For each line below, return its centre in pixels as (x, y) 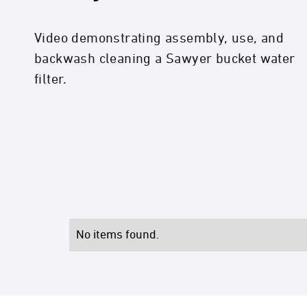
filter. (51, 79)
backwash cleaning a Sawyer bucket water (165, 59)
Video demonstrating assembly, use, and (159, 38)
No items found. (117, 235)
